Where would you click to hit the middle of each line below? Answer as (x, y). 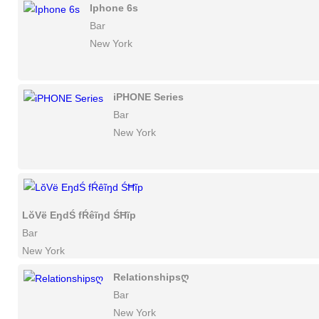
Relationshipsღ (151, 277)
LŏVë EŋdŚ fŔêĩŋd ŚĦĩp (79, 215)
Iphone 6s (114, 8)
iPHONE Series (148, 97)
